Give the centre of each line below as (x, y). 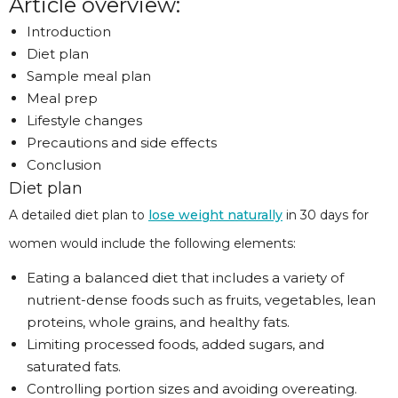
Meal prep (62, 98)
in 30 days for (326, 215)
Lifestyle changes (84, 120)
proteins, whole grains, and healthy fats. (158, 322)
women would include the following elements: (152, 243)
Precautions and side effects (122, 143)
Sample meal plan (89, 76)
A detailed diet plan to (79, 215)
